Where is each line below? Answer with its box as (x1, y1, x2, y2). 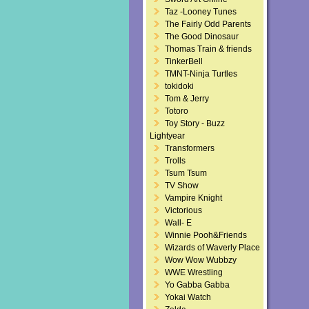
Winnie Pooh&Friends (165, 230, 247, 240)
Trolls (165, 156, 186, 166)
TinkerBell (165, 57, 203, 66)
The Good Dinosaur (165, 32, 239, 41)
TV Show (165, 181, 199, 190)
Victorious (165, 206, 202, 215)
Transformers (165, 143, 215, 153)
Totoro (165, 106, 188, 116)
